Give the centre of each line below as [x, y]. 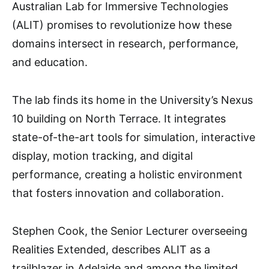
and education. [50, 62]
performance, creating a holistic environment [127, 174]
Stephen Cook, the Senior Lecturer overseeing [130, 231]
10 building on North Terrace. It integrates [119, 119]
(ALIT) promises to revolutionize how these [122, 25]
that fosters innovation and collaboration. [118, 193]
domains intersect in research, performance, [125, 44]
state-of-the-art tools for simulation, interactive [134, 137]
